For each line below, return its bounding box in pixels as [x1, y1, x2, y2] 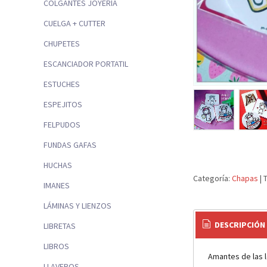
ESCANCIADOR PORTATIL [44, 58, 128, 70]
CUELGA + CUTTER [44, 18, 105, 29]
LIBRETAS [44, 221, 76, 232]
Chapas [232, 173, 260, 184]
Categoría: [193, 173, 232, 184]
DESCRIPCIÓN [213, 219, 266, 231]
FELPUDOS [44, 119, 80, 131]
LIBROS [44, 241, 69, 252]
